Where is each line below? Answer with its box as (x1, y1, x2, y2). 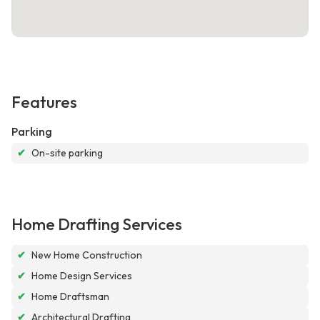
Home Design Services (31, 269, 132, 283)
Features (11, 92, 77, 113)
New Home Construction (31, 249, 142, 262)
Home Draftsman (31, 290, 109, 304)
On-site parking (31, 146, 103, 160)
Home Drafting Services (11, 214, 182, 235)
